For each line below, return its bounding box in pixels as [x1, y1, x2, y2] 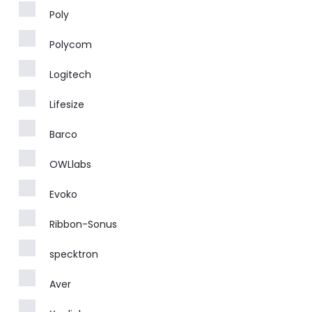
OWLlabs [49, 157, 91, 171]
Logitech [49, 67, 91, 81]
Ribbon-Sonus [49, 217, 117, 231]
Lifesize [49, 97, 84, 111]
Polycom [49, 37, 92, 52]
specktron [49, 247, 98, 261]
